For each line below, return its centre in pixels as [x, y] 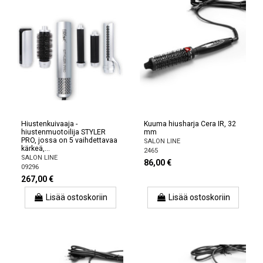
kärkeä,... [36, 148]
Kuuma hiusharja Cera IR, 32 [190, 124]
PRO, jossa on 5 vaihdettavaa [69, 140]
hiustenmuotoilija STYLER [63, 132]
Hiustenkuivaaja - [49, 124]
